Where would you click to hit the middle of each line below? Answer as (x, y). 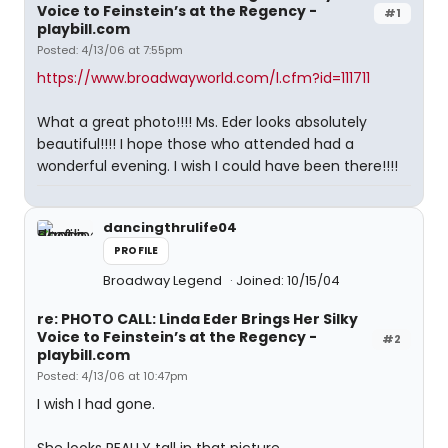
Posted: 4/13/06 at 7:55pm (110, 50)
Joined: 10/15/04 (288, 280)
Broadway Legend (164, 280)
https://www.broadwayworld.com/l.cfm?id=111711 (203, 78)
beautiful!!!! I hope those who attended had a (195, 144)
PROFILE (136, 250)
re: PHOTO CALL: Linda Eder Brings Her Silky (197, 319)
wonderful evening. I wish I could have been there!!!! (217, 166)
